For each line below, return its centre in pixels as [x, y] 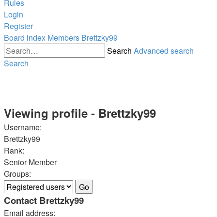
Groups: [17, 173]
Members [63, 37]
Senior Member [30, 162]
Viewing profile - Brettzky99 [80, 113]
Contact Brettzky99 [44, 200]
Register [18, 26]
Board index [25, 37]
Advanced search [164, 50]
